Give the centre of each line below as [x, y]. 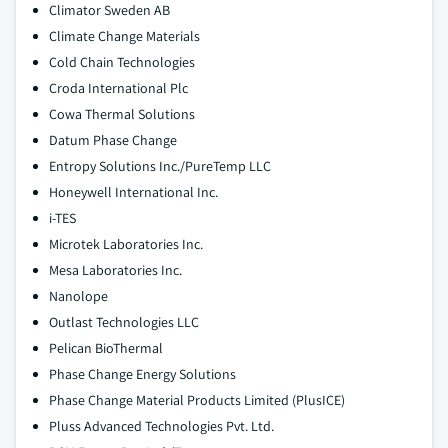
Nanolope [78, 296]
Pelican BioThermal [106, 348]
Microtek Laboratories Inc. [126, 244]
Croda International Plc [118, 88]
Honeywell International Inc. [133, 192]
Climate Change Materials [124, 36]
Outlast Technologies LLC [124, 322]
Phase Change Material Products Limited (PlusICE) [197, 400]
